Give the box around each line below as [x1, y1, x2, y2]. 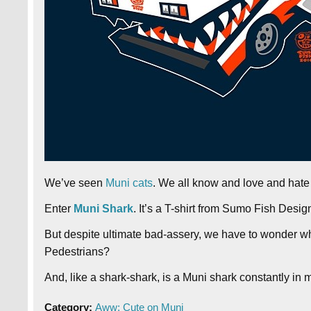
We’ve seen [44, 177, 106, 190]
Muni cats [106, 177, 153, 190]
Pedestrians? [44, 246, 110, 258]
